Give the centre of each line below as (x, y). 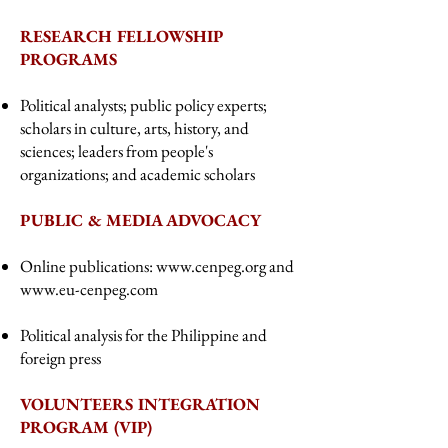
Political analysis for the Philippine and (143, 335)
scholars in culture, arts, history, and (134, 128)
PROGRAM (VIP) (86, 427)
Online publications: (88, 266)
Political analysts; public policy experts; (143, 105)
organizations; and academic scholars (137, 174)
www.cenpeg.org (211, 266)
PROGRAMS (68, 59)
